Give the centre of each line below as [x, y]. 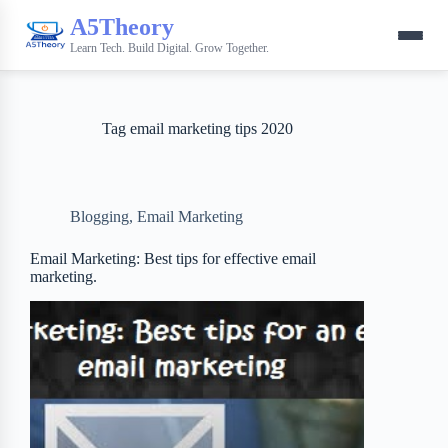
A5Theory [122, 26]
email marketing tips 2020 [209, 128]
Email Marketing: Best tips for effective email [173, 258]
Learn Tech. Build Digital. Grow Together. [169, 47]
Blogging [99, 216]
